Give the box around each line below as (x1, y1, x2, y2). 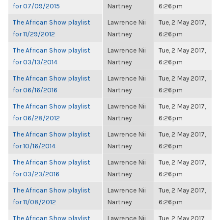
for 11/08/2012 (13, 198, 56, 206)
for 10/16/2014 (13, 142, 55, 150)
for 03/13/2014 (13, 58, 57, 66)
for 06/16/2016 (13, 86, 57, 94)
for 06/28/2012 (13, 114, 60, 122)
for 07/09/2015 (13, 2, 60, 10)
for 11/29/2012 (13, 30, 55, 38)
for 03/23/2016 (13, 170, 59, 178)
